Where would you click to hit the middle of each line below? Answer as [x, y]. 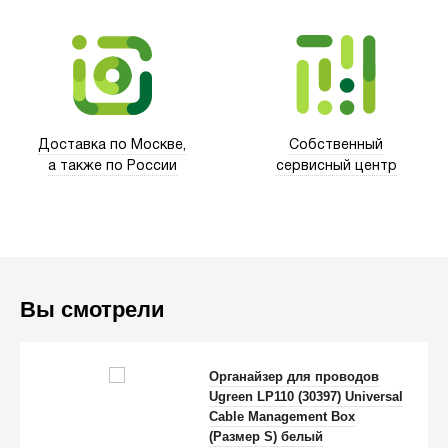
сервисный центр [336, 167]
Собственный [336, 146]
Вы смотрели [92, 310]
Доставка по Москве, [112, 146]
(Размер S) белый [266, 437]
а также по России [112, 167]
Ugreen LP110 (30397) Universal [306, 397]
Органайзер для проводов [294, 377]
